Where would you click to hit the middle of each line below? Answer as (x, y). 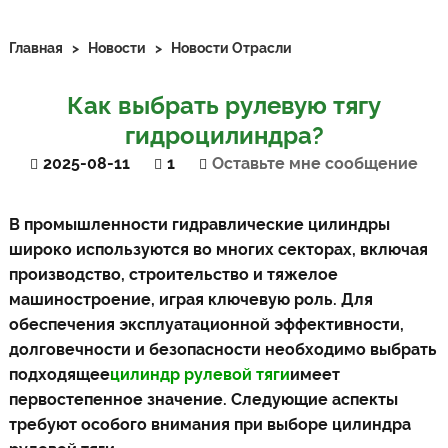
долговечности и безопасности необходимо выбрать (222, 349)
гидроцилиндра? (224, 135)
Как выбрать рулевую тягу (224, 105)
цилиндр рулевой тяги (199, 374)
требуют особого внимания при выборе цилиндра (209, 424)
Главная (35, 48)
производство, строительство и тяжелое (173, 274)
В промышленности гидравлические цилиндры (199, 224)
